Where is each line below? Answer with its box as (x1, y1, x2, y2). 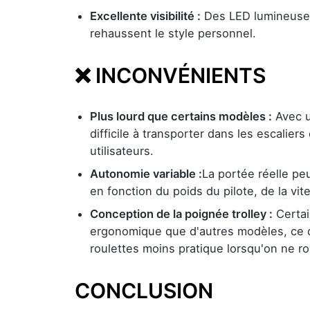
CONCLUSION (75, 278, 213, 303)
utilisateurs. (90, 144, 154, 158)
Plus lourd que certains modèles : (90, 109, 272, 123)
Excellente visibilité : (90, 9, 201, 23)
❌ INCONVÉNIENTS (75, 63, 266, 88)
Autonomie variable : (90, 167, 202, 181)
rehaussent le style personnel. (90, 26, 256, 40)
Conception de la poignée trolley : (90, 207, 273, 221)
